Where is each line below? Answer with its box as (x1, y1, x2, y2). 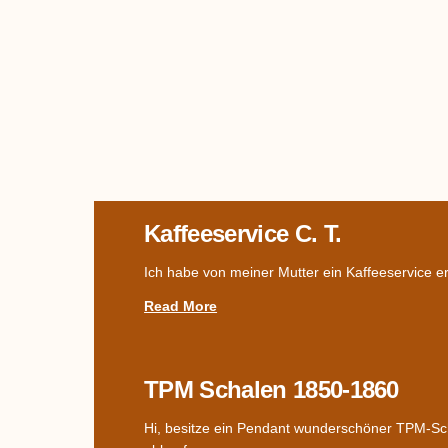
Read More (144, 297, 218, 314)
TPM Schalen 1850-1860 (144, 375, 399, 403)
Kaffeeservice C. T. (144, 219, 342, 247)
